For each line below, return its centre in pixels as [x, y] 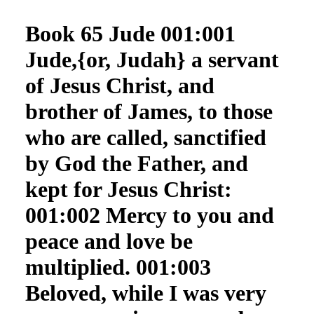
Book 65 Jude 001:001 [130, 34]
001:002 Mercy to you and [149, 215]
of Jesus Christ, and [120, 86]
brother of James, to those [149, 111]
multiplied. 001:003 [118, 267]
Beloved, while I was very [145, 293]
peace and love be [109, 241]
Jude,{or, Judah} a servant [152, 60]
